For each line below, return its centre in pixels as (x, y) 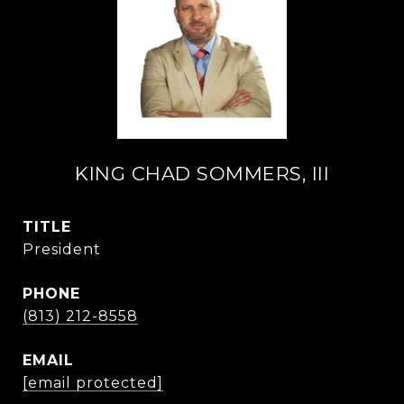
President (62, 249)
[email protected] (93, 383)
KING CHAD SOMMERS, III (202, 174)
